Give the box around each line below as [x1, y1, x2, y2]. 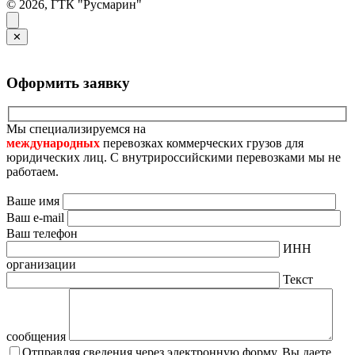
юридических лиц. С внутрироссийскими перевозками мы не [6, 151, 341, 165]
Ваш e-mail [6, 211, 67, 225]
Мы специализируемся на [6, 122, 146, 136]
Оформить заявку [6, 74, 130, 91]
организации [6, 258, 76, 272]
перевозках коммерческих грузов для [100, 136, 303, 151]
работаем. [6, 165, 59, 179]
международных [6, 136, 100, 151]
